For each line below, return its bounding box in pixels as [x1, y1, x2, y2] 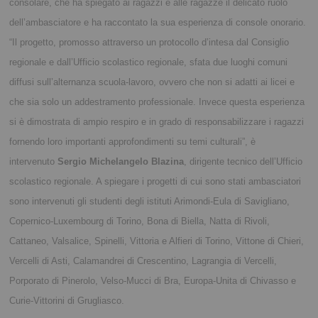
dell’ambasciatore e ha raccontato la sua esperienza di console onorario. [9, 17, 307, 28]
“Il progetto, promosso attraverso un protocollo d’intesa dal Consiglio [9, 37, 290, 48]
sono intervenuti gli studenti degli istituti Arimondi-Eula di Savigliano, [9, 196, 290, 207]
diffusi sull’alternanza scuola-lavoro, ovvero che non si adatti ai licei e [9, 77, 295, 88]
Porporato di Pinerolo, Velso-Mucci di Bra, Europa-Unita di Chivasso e [9, 275, 297, 287]
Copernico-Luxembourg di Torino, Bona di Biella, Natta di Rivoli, [9, 216, 270, 227]
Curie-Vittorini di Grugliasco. [9, 295, 125, 307]
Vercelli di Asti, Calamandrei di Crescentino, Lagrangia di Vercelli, [9, 256, 278, 267]
